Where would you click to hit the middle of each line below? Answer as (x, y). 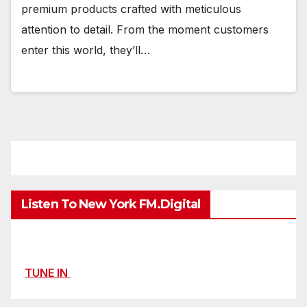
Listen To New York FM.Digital (111, 205)
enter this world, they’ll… (86, 50)
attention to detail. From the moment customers (145, 30)
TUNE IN (48, 272)
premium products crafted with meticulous (131, 9)
